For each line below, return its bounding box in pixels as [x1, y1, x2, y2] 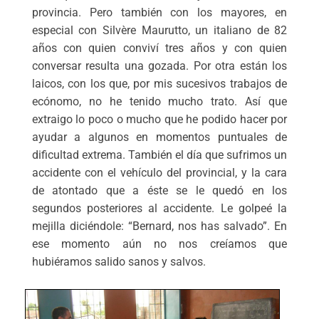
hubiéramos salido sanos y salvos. [31, 255, 206, 269]
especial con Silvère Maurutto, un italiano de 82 [31, 23, 288, 38]
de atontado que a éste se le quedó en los [31, 184, 288, 198]
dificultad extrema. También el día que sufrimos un [31, 148, 288, 162]
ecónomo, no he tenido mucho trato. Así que [31, 95, 288, 109]
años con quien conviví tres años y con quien [31, 41, 288, 56]
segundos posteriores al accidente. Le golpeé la [31, 202, 288, 216]
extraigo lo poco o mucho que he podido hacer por [31, 113, 288, 127]
